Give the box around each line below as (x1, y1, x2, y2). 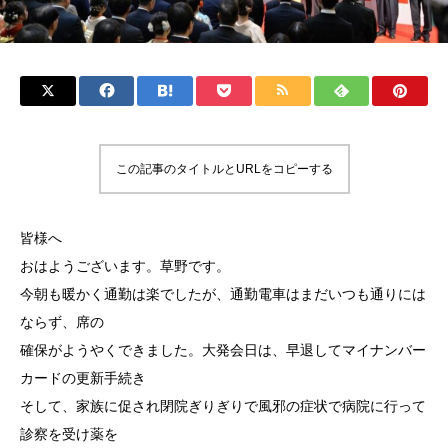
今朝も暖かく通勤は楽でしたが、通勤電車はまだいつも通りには (20, 286, 426, 303)
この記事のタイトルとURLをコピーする (115, 162, 333, 177)
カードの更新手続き (20, 370, 146, 387)
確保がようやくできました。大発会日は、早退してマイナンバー (20, 342, 426, 359)
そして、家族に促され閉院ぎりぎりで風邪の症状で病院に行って (20, 398, 426, 415)
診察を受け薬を (20, 426, 118, 443)
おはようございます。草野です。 (20, 258, 230, 275)
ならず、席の (20, 314, 104, 331)
